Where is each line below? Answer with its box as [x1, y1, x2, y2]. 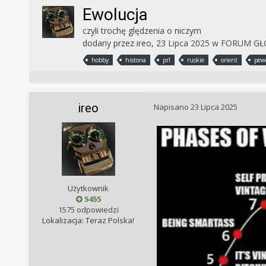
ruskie [186, 55, 204, 64]
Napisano [153, 101, 191, 112]
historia [125, 55, 146, 64]
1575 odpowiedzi [58, 204, 119, 215]
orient [220, 55, 237, 64]
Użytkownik [68, 182, 109, 194]
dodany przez [82, 37, 137, 49]
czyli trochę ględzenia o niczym [82, 25, 201, 37]
